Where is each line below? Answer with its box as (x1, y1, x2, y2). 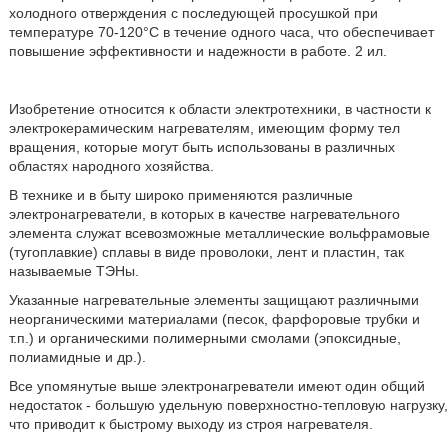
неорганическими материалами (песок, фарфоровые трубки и (8, 311, 420, 327)
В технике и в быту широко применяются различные (8, 187, 353, 203)
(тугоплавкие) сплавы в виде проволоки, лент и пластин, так (8, 244, 404, 260)
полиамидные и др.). (8, 349, 146, 365)
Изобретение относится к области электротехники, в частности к (8, 101, 431, 117)
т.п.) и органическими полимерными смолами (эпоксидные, (8, 330, 401, 346)
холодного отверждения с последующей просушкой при (8, 5, 378, 21)
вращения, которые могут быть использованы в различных (8, 139, 395, 155)
